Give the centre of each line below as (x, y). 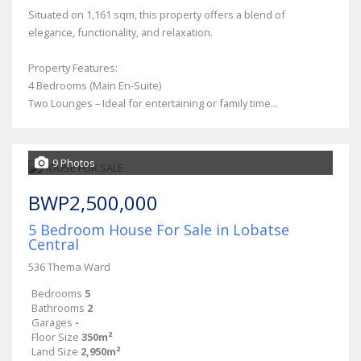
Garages (52, 322)
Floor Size (55, 336)
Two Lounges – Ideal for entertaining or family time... (153, 103)
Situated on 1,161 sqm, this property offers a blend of (157, 14)
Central (54, 244)
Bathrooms (58, 307)
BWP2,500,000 (93, 202)
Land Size (55, 351)
